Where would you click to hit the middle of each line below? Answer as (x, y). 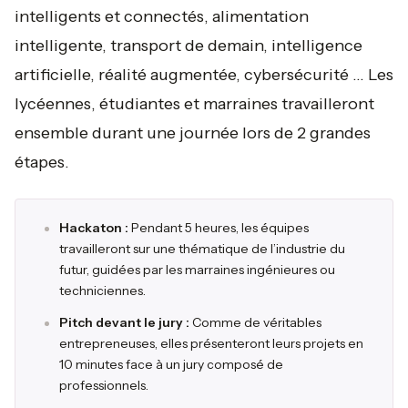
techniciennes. (104, 291)
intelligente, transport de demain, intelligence (189, 46)
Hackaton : (94, 228)
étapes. (42, 162)
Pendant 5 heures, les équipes (219, 228)
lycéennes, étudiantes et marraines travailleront (194, 104)
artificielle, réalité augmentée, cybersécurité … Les (204, 75)
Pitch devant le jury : (126, 322)
